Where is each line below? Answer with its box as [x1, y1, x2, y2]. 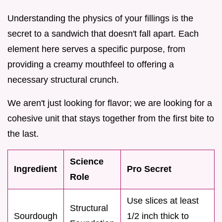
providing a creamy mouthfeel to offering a [7, 59, 174, 70]
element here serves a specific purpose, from [7, 44, 185, 55]
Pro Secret [127, 164, 171, 174]
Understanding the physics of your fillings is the [7, 13, 193, 24]
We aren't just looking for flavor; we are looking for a [7, 98, 212, 109]
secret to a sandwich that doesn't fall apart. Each [7, 29, 199, 39]
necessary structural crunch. [7, 75, 119, 85]
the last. [7, 129, 39, 139]
